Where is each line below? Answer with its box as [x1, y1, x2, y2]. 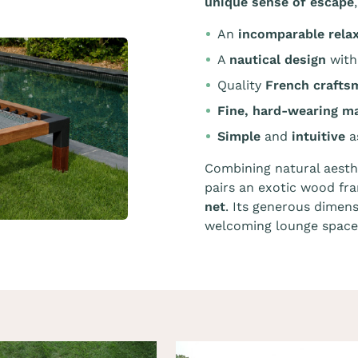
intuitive [292, 129, 345, 144]
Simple [217, 129, 261, 144]
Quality [217, 78, 265, 93]
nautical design [229, 52, 326, 67]
